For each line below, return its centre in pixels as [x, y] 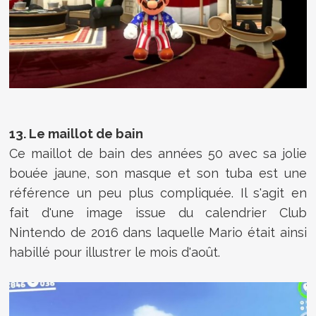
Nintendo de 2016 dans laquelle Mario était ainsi [158, 232]
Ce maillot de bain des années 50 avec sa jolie [158, 153]
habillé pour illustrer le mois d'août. [115, 252]
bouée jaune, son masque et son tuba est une [158, 173]
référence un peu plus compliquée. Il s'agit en [158, 193]
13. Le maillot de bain [77, 133]
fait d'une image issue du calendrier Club [158, 212]
